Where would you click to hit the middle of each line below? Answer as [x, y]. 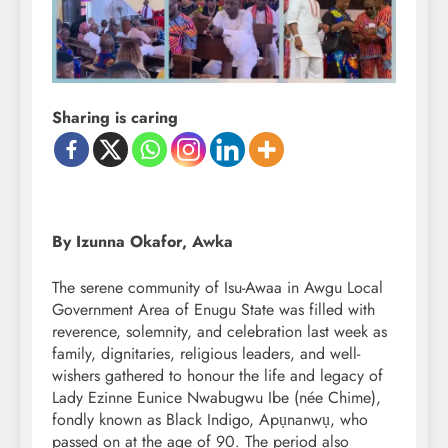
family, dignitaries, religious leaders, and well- [206, 354]
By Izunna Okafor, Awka [142, 242]
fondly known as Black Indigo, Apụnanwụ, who [210, 420]
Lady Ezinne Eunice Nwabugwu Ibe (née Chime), [216, 398]
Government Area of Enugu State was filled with [213, 310]
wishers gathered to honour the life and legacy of [217, 376]
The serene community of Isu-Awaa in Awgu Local [217, 288]
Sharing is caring [115, 118]
